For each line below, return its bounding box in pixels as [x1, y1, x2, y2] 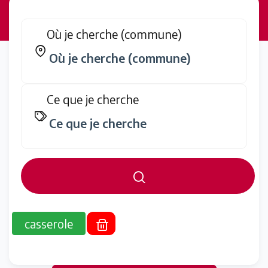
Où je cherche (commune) [47, 26, 182, 41]
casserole [25, 216, 73, 231]
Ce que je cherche [47, 92, 139, 106]
